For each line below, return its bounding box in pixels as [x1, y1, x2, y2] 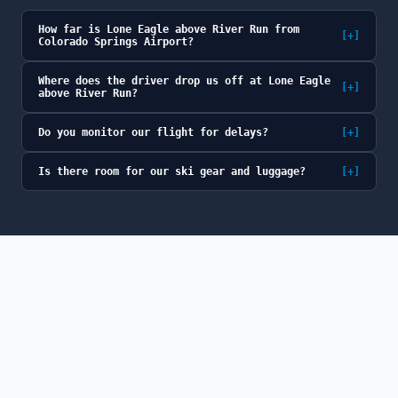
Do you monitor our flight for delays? [38, 126, 268, 139]
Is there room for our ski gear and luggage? [38, 165, 306, 178]
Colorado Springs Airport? [38, 36, 194, 48]
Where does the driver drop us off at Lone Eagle [38, 75, 330, 87]
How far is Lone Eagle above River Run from [38, 23, 299, 36]
